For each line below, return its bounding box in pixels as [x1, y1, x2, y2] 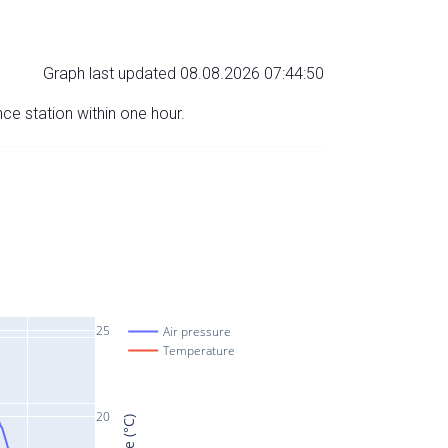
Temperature [163, 341, 236, 359]
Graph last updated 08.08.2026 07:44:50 [43, 63, 324, 83]
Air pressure [163, 322, 232, 340]
